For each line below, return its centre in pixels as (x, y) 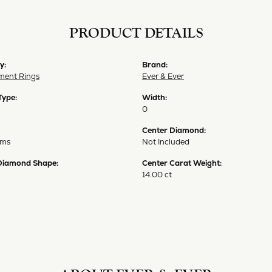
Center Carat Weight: (182, 163)
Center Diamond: (174, 130)
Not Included (166, 141)
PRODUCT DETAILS (136, 33)
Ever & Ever (163, 76)
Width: (155, 97)
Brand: (155, 64)
